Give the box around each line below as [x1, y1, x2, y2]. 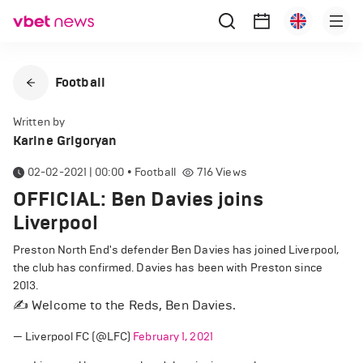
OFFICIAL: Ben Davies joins [13, 187, 263, 211]
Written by [13, 115, 65, 129]
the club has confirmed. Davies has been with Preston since [13, 261, 322, 275]
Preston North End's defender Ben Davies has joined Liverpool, [13, 243, 340, 257]
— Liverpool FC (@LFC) [13, 330, 134, 344]
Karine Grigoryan [13, 133, 117, 148]
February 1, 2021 [133, 330, 213, 344]
